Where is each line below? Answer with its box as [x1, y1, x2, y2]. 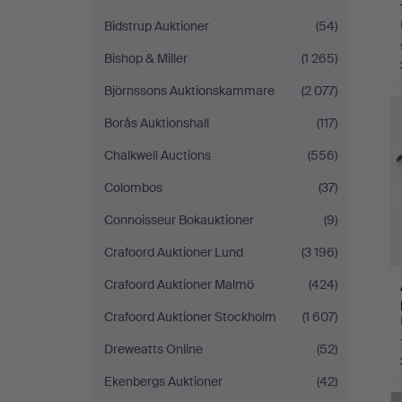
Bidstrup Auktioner [104, 18, 209, 34]
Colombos [104, 179, 162, 196]
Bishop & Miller [104, 50, 188, 66]
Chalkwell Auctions [104, 147, 211, 163]
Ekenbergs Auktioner [104, 373, 223, 389]
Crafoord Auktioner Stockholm [104, 309, 276, 325]
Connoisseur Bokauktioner [104, 212, 254, 228]
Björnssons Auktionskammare [104, 83, 275, 99]
